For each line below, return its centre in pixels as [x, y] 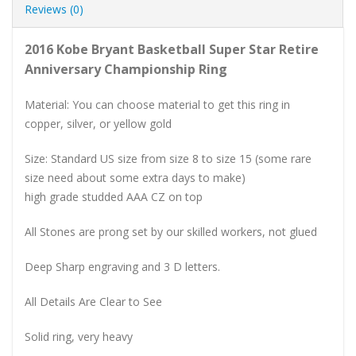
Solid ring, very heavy [79, 336]
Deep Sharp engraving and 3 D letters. [122, 266]
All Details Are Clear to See [93, 301]
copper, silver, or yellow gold [98, 123]
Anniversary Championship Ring [126, 69]
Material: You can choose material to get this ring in [157, 104]
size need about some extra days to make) [135, 177]
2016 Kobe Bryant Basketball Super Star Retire [172, 49]
